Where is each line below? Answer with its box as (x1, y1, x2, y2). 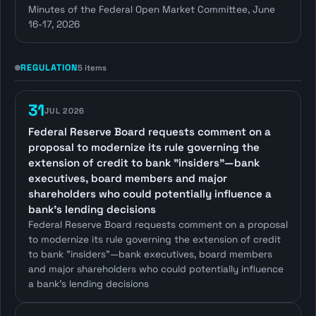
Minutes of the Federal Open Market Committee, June (28, 4, 275, 16)
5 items (77, 62, 107, 73)
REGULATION (20, 62, 78, 74)
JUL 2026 (44, 106, 85, 116)
